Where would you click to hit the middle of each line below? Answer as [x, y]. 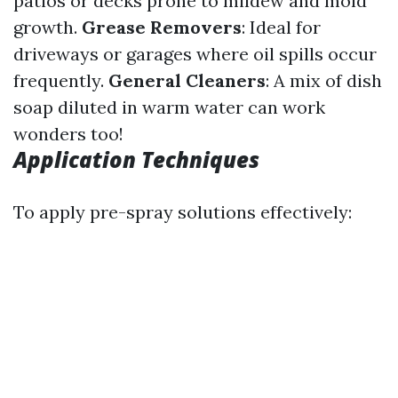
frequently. [61, 80]
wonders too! [68, 134]
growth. [48, 27]
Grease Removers [162, 27]
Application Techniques [136, 159]
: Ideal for [281, 27]
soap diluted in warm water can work [169, 107]
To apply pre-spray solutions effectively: [183, 212]
